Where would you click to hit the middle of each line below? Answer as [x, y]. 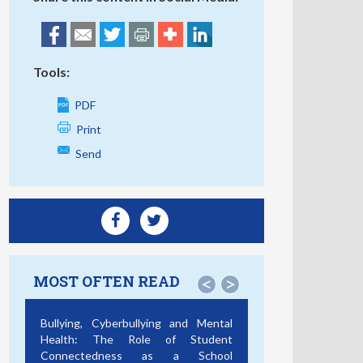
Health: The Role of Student [137, 340]
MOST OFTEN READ [107, 281]
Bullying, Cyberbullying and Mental [137, 323]
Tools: [51, 72]
